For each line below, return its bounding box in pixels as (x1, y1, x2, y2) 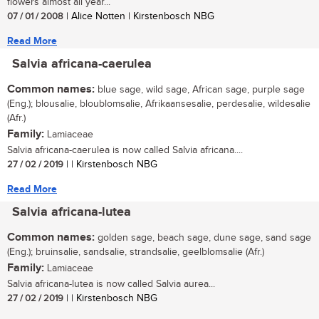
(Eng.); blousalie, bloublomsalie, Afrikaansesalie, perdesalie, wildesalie (7, 98, 310, 110)
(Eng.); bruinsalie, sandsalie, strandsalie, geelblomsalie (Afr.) (7, 246, 264, 258)
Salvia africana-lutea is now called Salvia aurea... (7, 278, 215, 291)
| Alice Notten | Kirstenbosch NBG (63, 11, 214, 23)
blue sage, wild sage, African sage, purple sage (95, 84, 305, 96)
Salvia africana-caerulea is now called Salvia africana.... (7, 145, 243, 157)
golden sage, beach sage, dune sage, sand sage (95, 232, 311, 244)
